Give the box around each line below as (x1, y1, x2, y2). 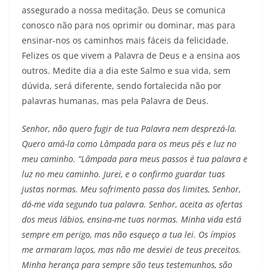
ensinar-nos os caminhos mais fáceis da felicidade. (22, 34, 229, 47)
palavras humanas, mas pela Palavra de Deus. (22, 95, 209, 107)
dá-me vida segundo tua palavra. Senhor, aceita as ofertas (22, 198, 243, 211)
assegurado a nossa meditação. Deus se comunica (22, 4, 226, 16)
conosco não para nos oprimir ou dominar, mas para (22, 19, 235, 31)
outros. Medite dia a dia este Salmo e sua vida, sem (22, 65, 230, 77)
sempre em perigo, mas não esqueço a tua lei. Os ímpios (22, 229, 236, 241)
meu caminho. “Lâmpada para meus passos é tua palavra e (22, 153, 247, 165)
